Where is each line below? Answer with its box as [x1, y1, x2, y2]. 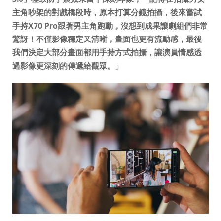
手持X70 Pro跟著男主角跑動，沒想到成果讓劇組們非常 [12, 20, 208, 31]
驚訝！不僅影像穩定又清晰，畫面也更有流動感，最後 [12, 33, 202, 44]
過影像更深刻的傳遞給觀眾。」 [12, 60, 123, 71]
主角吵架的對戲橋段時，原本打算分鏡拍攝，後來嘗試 [12, 6, 202, 18]
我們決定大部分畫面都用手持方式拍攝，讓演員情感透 [12, 46, 202, 58]
